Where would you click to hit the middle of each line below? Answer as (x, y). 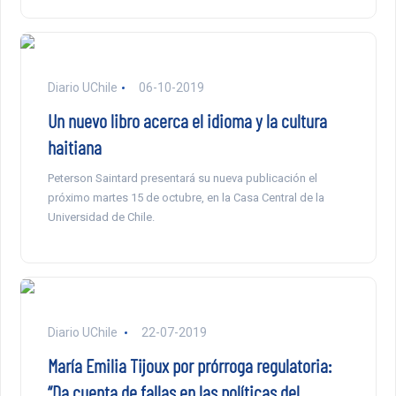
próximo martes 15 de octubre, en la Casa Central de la (186, 197)
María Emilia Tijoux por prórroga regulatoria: (189, 365)
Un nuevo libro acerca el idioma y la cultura (187, 120)
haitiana (74, 146)
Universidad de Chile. (102, 217)
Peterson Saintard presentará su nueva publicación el (182, 178)
